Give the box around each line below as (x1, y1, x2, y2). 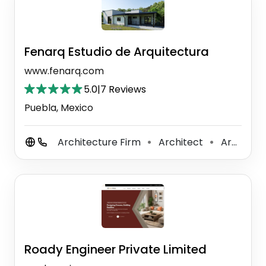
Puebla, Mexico (24, 101, 93, 115)
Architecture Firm (58, 135, 143, 150)
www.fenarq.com (24, 64, 104, 78)
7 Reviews (100, 83, 146, 97)
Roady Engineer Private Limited (24, 240, 207, 258)
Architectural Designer (218, 135, 232, 150)
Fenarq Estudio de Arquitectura (24, 43, 209, 61)
